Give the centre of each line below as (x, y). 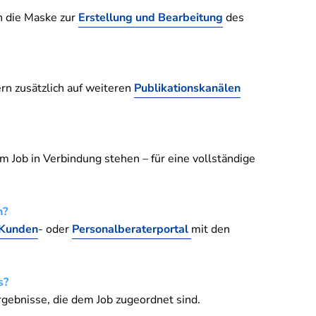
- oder (55, 229)
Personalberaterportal (132, 229)
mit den (211, 229)
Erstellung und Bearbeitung (151, 17)
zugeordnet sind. (157, 299)
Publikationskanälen (187, 88)
